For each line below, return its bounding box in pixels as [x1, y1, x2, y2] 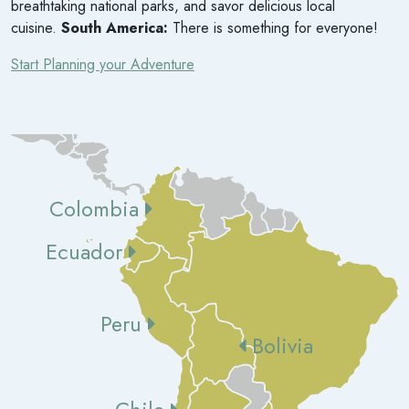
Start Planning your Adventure [11, 54, 194, 76]
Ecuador [46, 236, 130, 268]
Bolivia [245, 330, 313, 362]
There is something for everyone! [168, 17, 378, 39]
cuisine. [11, 17, 61, 39]
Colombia [49, 194, 146, 225]
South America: [61, 17, 168, 39]
